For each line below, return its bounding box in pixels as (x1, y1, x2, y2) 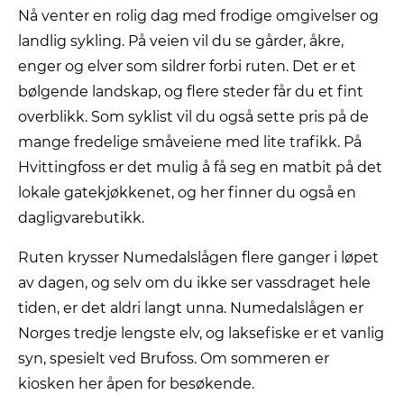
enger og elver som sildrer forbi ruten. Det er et (18, 57, 356, 75)
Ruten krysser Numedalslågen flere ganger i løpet (18, 248, 379, 266)
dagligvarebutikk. (18, 208, 144, 226)
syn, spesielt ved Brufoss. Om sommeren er (18, 349, 329, 367)
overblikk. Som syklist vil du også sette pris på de (18, 107, 369, 125)
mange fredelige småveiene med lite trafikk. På (18, 133, 362, 151)
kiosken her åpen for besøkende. (18, 374, 254, 392)
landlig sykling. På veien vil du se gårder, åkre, (18, 32, 344, 50)
